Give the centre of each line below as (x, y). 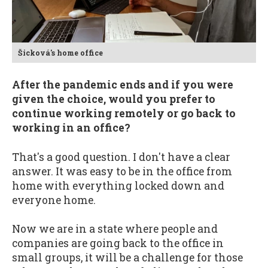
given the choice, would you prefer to (114, 99)
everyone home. (54, 200)
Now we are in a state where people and (115, 229)
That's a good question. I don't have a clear (121, 157)
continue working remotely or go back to (124, 114)
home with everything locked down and (118, 185)
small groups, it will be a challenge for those (127, 258)
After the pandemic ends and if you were (123, 85)
